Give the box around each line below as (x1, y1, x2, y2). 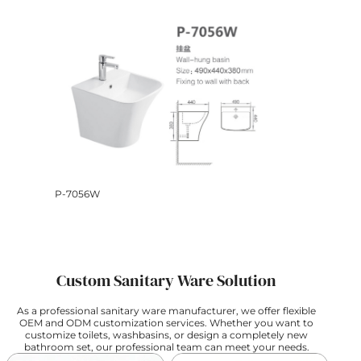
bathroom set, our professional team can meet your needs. (23, 341, 309, 354)
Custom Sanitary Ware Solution (56, 268, 277, 292)
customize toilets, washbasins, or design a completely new (25, 329, 309, 342)
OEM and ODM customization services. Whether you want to (19, 317, 314, 330)
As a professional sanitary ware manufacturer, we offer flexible (17, 305, 317, 317)
